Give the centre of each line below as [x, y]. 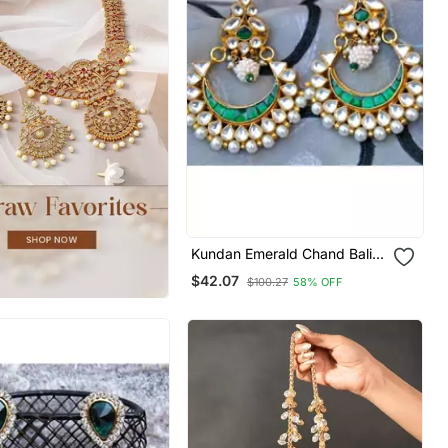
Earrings [218, 270]
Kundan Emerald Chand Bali [282, 253]
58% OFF [318, 281]
